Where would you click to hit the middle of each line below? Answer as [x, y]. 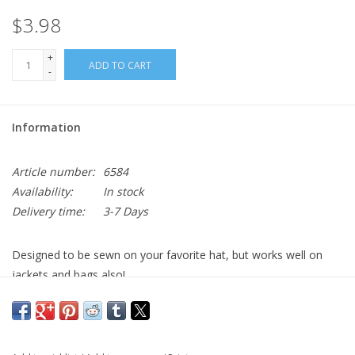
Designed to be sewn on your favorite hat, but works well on [167, 255]
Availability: [42, 192]
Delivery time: [48, 212]
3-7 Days [126, 212]
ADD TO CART [120, 66]
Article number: [53, 172]
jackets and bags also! [69, 275]
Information [46, 128]
